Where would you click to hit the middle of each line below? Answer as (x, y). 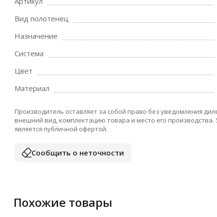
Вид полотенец (42, 18)
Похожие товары (63, 202)
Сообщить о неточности (78, 152)
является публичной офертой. (61, 129)
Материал (32, 88)
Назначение (36, 36)
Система (29, 53)
